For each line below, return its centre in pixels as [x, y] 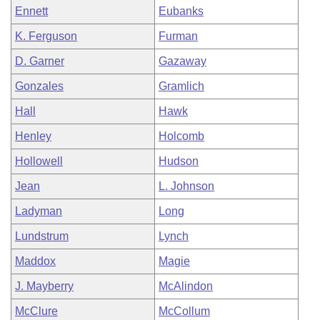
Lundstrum [42, 236]
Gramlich [181, 86]
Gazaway [182, 61]
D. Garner [40, 61]
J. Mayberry [44, 286]
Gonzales [39, 86]
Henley [33, 136]
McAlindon [186, 286]
